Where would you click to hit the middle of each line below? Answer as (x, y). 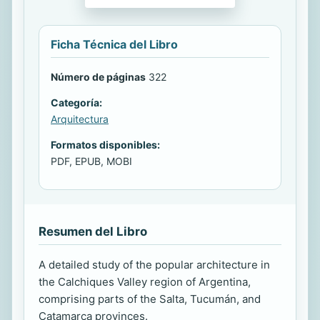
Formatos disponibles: (105, 144)
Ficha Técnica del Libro (114, 44)
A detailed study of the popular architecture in (154, 264)
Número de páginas (98, 76)
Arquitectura (80, 119)
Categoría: (76, 102)
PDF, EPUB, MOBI (91, 161)
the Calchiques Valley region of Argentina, (145, 281)
